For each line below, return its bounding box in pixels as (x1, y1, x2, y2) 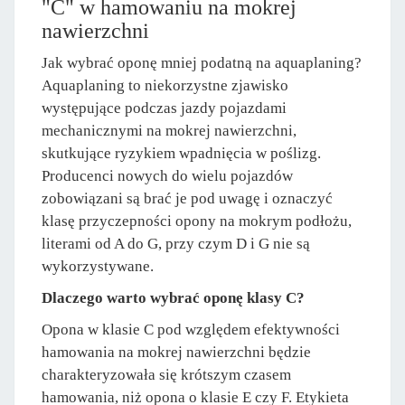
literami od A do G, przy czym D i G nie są (42, 235, 310, 253)
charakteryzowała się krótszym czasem (42, 366, 291, 384)
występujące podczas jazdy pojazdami (42, 99, 287, 118)
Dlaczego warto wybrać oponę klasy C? (42, 289, 305, 307)
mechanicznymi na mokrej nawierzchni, (42, 122, 297, 140)
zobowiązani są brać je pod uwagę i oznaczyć (42, 190, 333, 208)
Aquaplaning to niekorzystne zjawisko (42, 77, 288, 95)
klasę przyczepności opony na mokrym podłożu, (42, 212, 352, 231)
